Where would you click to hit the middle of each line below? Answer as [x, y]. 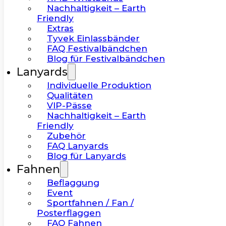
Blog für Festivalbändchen [106, 58]
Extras [60, 28]
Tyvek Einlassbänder [93, 38]
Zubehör [66, 135]
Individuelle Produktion [99, 85]
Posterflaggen [69, 213]
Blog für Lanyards [87, 156]
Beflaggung [73, 182]
